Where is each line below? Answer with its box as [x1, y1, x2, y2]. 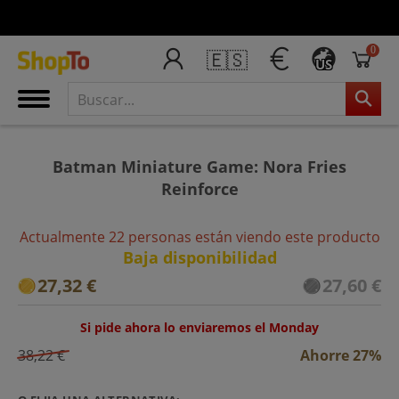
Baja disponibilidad [122, 246, 277, 268]
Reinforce [160, 177, 239, 199]
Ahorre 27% [300, 345, 381, 365]
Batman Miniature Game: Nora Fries [53, 155, 346, 177]
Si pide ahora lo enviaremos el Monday [80, 318, 319, 336]
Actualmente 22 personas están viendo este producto [19, 226, 380, 247]
